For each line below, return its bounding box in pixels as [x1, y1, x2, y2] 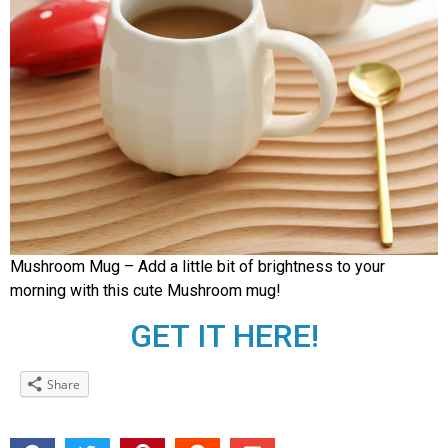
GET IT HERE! [129, 316, 319, 355]
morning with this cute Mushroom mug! [10, 280, 281, 300]
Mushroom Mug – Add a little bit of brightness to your [10, 256, 385, 276]
